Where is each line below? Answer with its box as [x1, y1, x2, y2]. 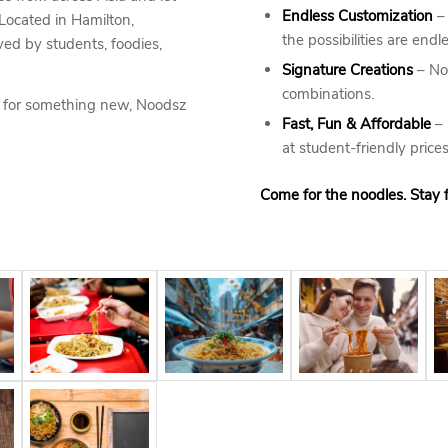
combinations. [282, 84, 375, 104]
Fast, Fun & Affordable [282, 114, 432, 134]
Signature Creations [282, 60, 414, 80]
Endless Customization [282, 6, 434, 26]
